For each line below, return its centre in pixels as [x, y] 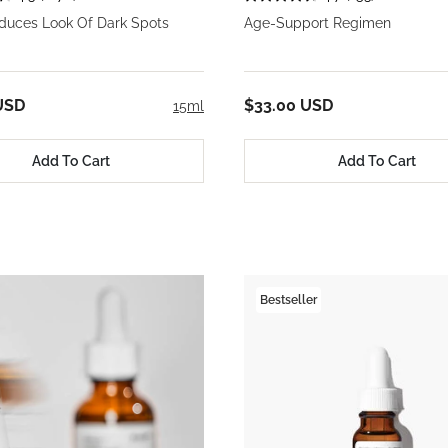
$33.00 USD [288, 106]
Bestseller [288, 300]
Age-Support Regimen [317, 23]
